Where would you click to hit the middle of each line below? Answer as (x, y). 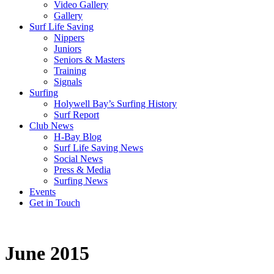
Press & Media (82, 169)
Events (43, 191)
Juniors (68, 48)
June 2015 (47, 254)
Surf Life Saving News (98, 147)
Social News (78, 158)
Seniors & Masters (89, 59)
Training (70, 70)
